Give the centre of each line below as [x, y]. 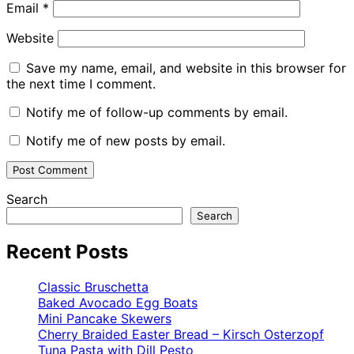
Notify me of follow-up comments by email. [157, 112]
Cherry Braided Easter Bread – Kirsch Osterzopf [181, 334]
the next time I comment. [81, 83]
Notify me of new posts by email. [126, 140]
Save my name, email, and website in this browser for [186, 68]
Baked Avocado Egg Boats [118, 302]
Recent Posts [67, 251]
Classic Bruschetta [93, 286]
